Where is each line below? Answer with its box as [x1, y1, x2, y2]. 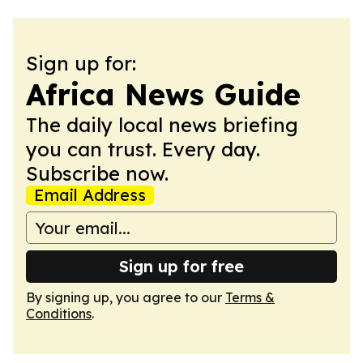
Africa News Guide [26, 76, 301, 113]
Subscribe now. [26, 161, 169, 186]
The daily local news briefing [26, 113, 298, 137]
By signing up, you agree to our [26, 289, 225, 305]
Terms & [225, 289, 275, 305]
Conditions [26, 305, 92, 322]
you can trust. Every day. [26, 137, 260, 161]
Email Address [34, 185, 146, 205]
